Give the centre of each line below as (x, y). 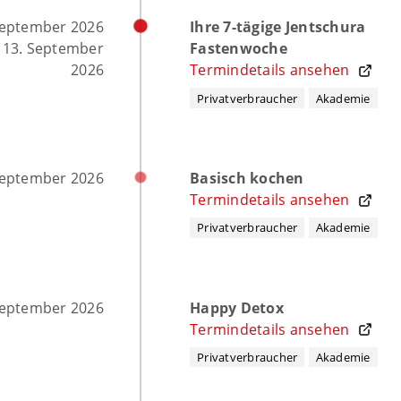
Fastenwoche (239, 49)
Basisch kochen (247, 178)
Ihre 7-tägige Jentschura (278, 27)
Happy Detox (237, 307)
